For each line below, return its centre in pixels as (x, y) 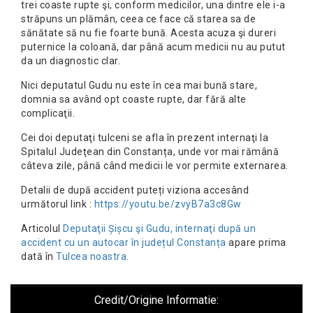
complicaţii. (48, 114)
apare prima (256, 243)
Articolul (42, 229)
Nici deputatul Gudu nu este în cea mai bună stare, (139, 86)
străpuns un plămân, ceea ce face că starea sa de (138, 19)
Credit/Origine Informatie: (156, 300)
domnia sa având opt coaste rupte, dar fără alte (134, 100)
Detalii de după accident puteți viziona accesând (135, 190)
